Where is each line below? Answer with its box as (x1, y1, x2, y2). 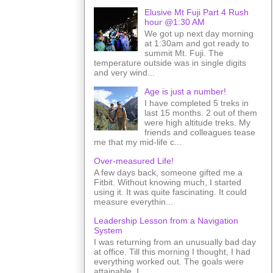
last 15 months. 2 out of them (144, 107, 257, 118)
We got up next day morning (144, 29, 253, 39)
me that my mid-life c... (94, 136, 182, 147)
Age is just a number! (144, 87, 226, 97)
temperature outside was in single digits (94, 58, 246, 68)
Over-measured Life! (94, 155, 174, 166)
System (94, 225, 122, 235)
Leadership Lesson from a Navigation (94, 215, 238, 225)
